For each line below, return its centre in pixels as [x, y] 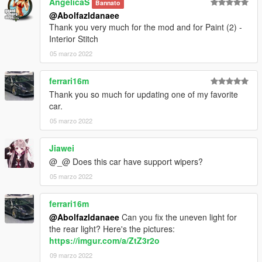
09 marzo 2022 [71, 255]
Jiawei [62, 148]
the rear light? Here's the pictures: [112, 229]
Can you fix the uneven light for [178, 217]
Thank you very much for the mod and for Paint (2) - [146, 27]
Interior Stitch [74, 39]
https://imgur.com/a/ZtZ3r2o [104, 241]
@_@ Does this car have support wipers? [126, 162]
